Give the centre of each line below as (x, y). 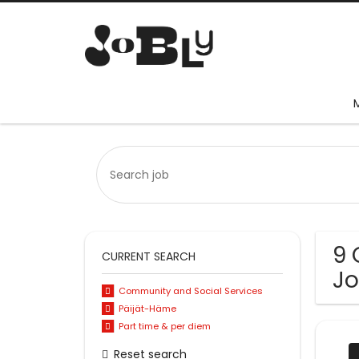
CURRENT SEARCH (149, 257)
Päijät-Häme (147, 309)
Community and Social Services (190, 291)
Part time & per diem (164, 326)
